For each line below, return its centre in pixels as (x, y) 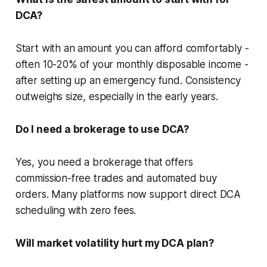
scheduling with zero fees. (76, 210)
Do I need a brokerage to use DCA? (102, 129)
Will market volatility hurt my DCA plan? (114, 243)
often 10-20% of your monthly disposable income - (132, 64)
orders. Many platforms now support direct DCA (128, 194)
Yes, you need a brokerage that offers (104, 162)
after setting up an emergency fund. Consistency (128, 80)
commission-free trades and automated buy (116, 178)
